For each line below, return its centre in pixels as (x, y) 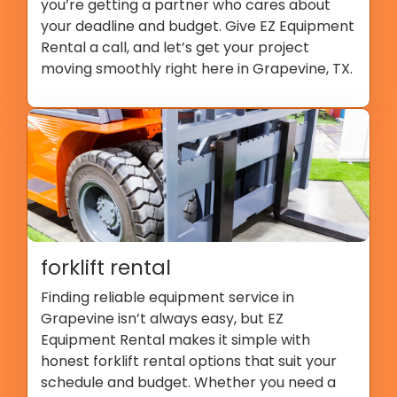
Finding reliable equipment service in (167, 297)
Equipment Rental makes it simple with (175, 340)
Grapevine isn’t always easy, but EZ (162, 319)
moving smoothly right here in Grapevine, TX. (197, 69)
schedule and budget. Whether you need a (188, 382)
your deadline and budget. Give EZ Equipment (198, 26)
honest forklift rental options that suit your (189, 361)
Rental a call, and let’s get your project (175, 47)
